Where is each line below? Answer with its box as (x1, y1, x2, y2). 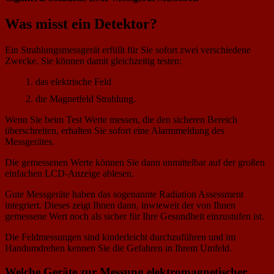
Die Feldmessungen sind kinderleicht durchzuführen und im (5, 232, 235, 243)
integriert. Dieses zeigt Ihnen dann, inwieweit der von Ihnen (5, 200, 235, 211)
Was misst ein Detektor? (5, 16, 157, 32)
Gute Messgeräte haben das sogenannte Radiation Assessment (5, 189, 243, 200)
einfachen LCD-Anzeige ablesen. (5, 168, 134, 179)
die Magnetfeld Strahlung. (35, 94, 136, 105)
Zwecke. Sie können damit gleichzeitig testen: (5, 56, 182, 67)
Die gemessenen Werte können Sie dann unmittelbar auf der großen (5, 157, 265, 168)
